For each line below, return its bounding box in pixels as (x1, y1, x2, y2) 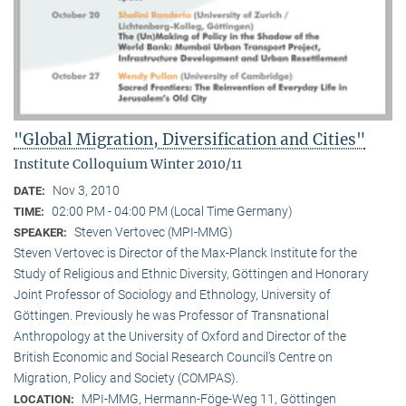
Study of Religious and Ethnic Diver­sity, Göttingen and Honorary (14, 266, 369, 281)
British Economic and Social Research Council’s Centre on (14, 349, 333, 364)
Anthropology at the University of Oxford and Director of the (14, 328, 346, 343)
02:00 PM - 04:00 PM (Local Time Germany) (52, 203, 293, 218)
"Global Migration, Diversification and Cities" (14, 129, 365, 150)
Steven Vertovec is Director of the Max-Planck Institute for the (14, 245, 357, 260)
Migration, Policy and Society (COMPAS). (14, 370, 238, 385)
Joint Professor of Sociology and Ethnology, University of (14, 286, 331, 302)
